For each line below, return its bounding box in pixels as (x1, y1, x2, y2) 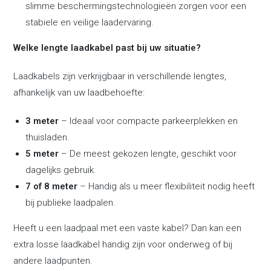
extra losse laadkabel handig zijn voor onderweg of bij (13, 239, 233, 250)
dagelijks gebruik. (25, 165, 97, 175)
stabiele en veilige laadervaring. (25, 17, 154, 28)
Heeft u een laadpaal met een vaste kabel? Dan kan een (13, 223, 242, 233)
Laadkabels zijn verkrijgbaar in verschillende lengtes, (13, 71, 227, 82)
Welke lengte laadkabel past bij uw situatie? (13, 42, 201, 53)
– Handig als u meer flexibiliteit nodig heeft (77, 181, 255, 192)
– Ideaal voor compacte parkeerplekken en (59, 116, 238, 126)
